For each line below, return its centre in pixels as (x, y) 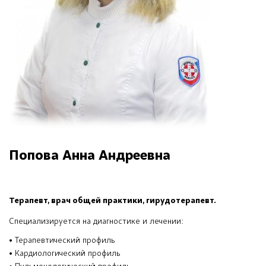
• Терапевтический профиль (62, 241)
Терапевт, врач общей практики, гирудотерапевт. (113, 201)
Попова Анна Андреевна (90, 156)
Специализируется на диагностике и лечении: (96, 222)
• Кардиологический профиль (65, 254)
